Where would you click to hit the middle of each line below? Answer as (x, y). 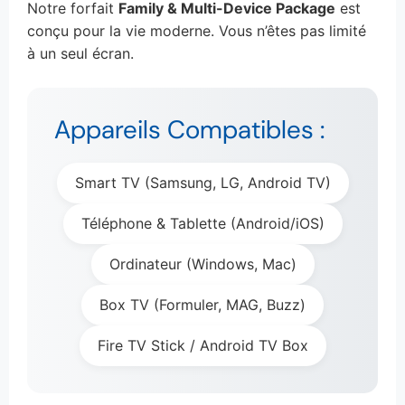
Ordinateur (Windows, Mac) (202, 264)
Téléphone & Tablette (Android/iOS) (202, 223)
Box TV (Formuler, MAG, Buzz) (202, 304)
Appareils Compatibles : (189, 129)
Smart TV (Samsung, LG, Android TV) (202, 182)
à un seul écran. (80, 53)
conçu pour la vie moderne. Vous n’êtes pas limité (197, 30)
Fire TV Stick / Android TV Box (202, 345)
